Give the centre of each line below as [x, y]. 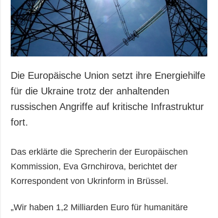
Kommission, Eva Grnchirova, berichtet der [94, 166]
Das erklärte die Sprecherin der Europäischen [100, 152]
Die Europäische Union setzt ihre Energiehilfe [108, 75]
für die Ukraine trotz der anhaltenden [90, 91]
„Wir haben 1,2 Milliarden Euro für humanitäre [100, 207]
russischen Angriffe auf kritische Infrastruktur [108, 106]
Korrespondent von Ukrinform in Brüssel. [90, 181]
